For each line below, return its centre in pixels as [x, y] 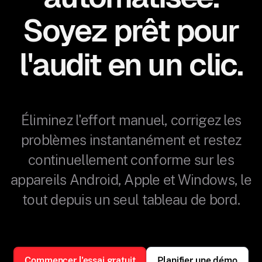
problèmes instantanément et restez [131, 140]
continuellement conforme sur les [131, 160]
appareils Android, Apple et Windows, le [131, 180]
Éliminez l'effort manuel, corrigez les [131, 120]
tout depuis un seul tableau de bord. [131, 199]
